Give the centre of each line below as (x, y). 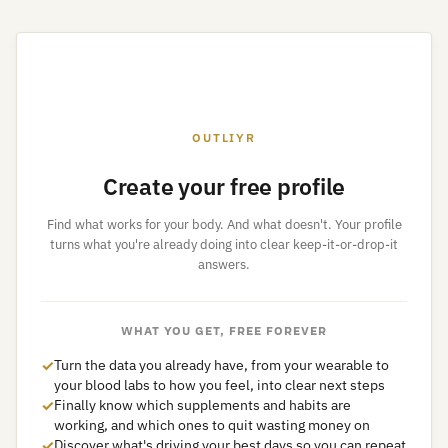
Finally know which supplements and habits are (202, 405)
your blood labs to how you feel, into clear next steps (219, 385)
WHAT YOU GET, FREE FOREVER (224, 330)
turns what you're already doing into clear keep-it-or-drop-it (224, 244)
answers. (224, 264)
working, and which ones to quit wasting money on (212, 425)
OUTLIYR (224, 137)
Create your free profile (224, 186)
